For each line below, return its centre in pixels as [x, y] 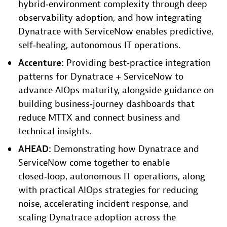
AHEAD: [35, 149]
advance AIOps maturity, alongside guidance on [116, 91]
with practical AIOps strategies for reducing [108, 191]
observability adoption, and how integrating [110, 18]
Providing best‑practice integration [137, 63]
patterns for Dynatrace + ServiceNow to [101, 77]
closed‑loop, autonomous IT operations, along [112, 177]
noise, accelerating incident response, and [103, 204]
